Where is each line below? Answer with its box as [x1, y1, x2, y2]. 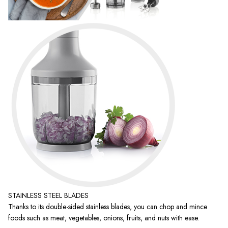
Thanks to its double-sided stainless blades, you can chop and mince [8, 201, 207, 212]
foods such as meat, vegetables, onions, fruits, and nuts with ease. [8, 212, 199, 223]
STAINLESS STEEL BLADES [8, 190, 89, 201]
